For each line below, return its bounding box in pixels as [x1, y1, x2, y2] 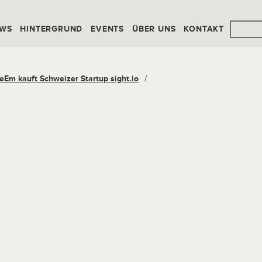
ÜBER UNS [132, 24, 176, 34]
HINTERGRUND [20, 24, 83, 34]
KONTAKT [184, 24, 225, 34]
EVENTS [91, 24, 125, 34]
